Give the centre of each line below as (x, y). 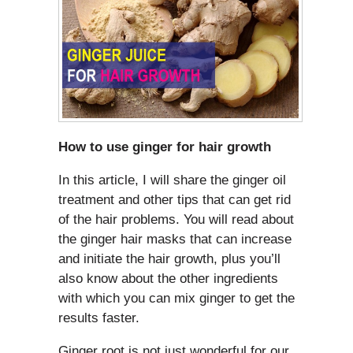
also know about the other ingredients (168, 278)
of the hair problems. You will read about (176, 219)
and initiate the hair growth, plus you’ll (169, 258)
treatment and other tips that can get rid (175, 199)
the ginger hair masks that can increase (175, 239)
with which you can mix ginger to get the (176, 298)
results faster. (99, 318)
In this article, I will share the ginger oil (172, 180)
